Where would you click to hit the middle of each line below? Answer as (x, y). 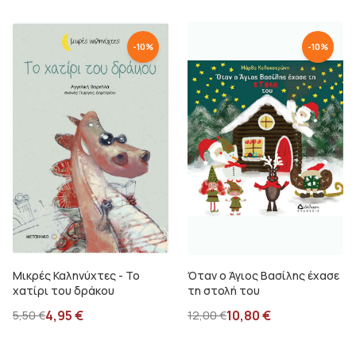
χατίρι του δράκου (64, 290)
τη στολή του (224, 290)
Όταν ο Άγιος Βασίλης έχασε (263, 275)
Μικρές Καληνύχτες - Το (76, 275)
